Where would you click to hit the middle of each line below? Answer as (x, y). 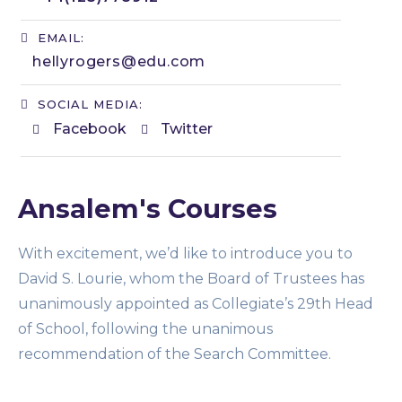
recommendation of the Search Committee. (176, 354)
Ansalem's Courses (148, 208)
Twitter (187, 128)
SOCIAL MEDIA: (90, 104)
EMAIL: (61, 37)
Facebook (89, 128)
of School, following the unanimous (145, 328)
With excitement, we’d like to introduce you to (185, 253)
